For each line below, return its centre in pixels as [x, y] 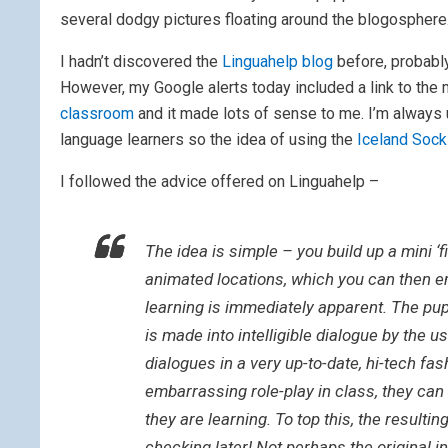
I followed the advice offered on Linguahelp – [219, 181]
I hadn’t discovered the [141, 61]
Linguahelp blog [277, 61]
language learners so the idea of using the [208, 139]
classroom [97, 113]
